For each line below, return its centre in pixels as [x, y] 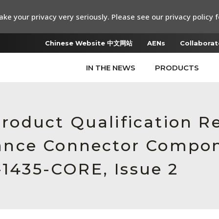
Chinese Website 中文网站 [89, 43]
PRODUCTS [177, 68]
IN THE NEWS [111, 68]
